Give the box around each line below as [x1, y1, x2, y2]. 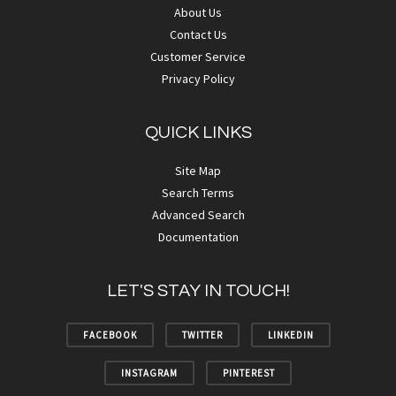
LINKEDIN [267, 329, 314, 341]
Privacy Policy [161, 71, 235, 87]
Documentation [157, 229, 239, 245]
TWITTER [181, 329, 223, 341]
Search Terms [162, 185, 234, 201]
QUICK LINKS [144, 124, 252, 141]
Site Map [175, 163, 221, 179]
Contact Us [169, 27, 227, 42]
